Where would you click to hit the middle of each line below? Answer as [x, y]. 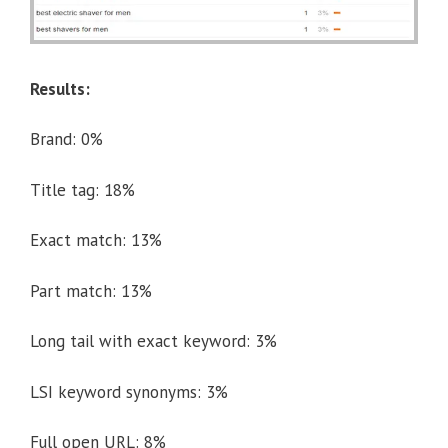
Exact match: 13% [96, 240]
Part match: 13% [91, 290]
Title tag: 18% [82, 189]
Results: [60, 88]
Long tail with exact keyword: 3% [153, 341]
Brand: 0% [66, 139]
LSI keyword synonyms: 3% [129, 391]
